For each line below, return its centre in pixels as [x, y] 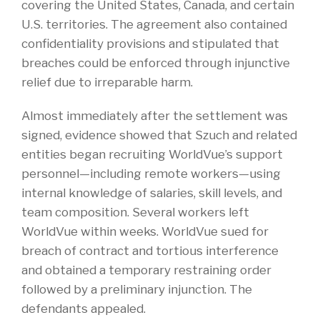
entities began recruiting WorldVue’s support [152, 155]
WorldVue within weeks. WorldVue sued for [145, 232]
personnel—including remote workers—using [151, 174]
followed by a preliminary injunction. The [137, 290]
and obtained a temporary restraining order [146, 270]
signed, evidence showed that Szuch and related [159, 135]
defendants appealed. [84, 309]
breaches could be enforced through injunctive [156, 63]
